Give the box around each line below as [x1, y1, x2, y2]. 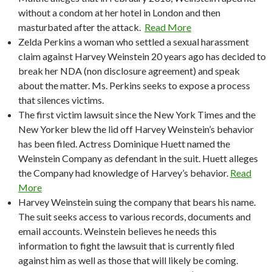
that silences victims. [18, 93, 104, 106]
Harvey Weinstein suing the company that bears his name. [18, 195, 256, 208]
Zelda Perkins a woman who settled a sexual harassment [18, 35, 249, 47]
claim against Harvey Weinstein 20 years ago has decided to [18, 50, 266, 62]
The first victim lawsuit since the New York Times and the [18, 108, 256, 120]
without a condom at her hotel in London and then [18, 6, 220, 18]
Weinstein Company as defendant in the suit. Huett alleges [18, 152, 258, 164]
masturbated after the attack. [18, 21, 144, 33]
